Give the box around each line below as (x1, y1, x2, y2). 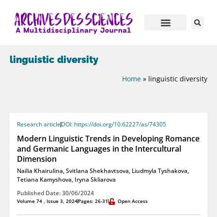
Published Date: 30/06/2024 (17, 189, 94, 198)
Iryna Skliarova (75, 175, 116, 184)
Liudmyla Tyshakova (132, 167, 187, 175)
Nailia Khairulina (17, 167, 63, 175)
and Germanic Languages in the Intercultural (17, 143, 181, 155)
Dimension (17, 154, 57, 165)
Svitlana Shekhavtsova (66, 167, 129, 175)
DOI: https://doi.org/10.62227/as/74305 (61, 120, 166, 129)
